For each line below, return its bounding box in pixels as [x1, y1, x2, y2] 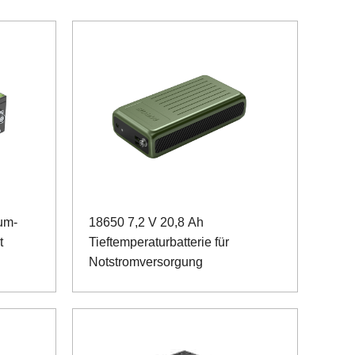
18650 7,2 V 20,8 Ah [89, 215, 204, 229]
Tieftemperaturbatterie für [89, 235, 229, 249]
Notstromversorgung [89, 254, 203, 269]
